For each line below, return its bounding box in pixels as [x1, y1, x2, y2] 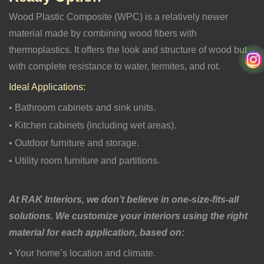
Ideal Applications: [9, 81, 85, 92]
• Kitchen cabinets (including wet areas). [9, 120, 176, 130]
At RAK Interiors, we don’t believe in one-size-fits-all [9, 194, 239, 204]
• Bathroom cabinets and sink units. [9, 102, 156, 113]
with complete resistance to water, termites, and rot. [9, 61, 220, 71]
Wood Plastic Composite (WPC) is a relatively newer [9, 11, 228, 22]
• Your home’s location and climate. [9, 247, 156, 258]
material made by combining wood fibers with [9, 28, 197, 38]
